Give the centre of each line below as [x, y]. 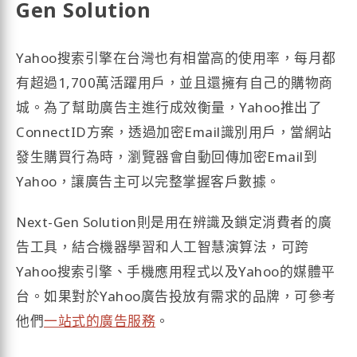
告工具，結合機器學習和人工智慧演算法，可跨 [163, 246]
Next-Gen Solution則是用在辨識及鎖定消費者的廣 [174, 222]
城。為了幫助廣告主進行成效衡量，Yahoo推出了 [169, 107]
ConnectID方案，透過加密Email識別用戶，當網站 [174, 131]
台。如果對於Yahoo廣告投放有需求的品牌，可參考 [176, 296]
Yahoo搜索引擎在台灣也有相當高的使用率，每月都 [176, 57]
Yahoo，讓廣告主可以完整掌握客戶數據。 [148, 181]
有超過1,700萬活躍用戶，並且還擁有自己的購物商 [175, 82]
